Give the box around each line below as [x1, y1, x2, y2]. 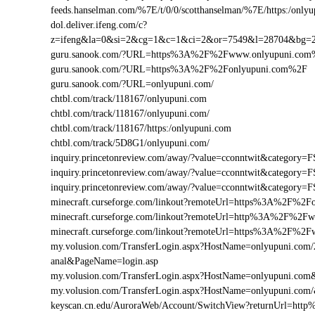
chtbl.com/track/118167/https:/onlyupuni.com [51, 123, 231, 134]
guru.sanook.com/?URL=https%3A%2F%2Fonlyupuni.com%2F [51, 64, 307, 75]
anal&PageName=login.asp [51, 256, 158, 266]
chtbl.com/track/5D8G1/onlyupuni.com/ [51, 138, 210, 148]
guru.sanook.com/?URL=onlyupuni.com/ [51, 79, 214, 89]
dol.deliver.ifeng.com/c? [51, 20, 147, 30]
